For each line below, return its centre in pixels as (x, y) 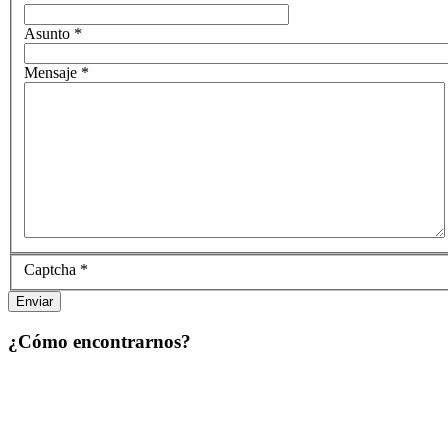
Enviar (34, 302)
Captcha (50, 270)
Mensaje (50, 72)
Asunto (47, 33)
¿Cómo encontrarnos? (99, 341)
